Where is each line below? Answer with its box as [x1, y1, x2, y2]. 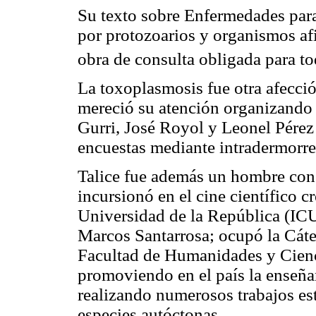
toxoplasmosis [100, 78, 203, 98]
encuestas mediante [78, 138, 219, 157]
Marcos [78, 226, 135, 245]
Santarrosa [135, 226, 209, 245]
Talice [78, 166, 120, 186]
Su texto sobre [78, 5, 184, 25]
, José [116, 118, 159, 138]
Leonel [221, 118, 271, 138]
